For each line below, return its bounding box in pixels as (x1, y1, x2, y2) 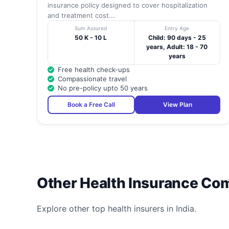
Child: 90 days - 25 (148, 34, 206, 42)
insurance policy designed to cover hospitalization (48, 1, 208, 10)
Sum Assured (75, 25, 107, 32)
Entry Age (165, 25, 190, 32)
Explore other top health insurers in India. (37, 203, 196, 214)
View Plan (163, 101, 192, 109)
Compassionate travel (58, 75, 127, 83)
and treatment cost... (48, 11, 115, 20)
